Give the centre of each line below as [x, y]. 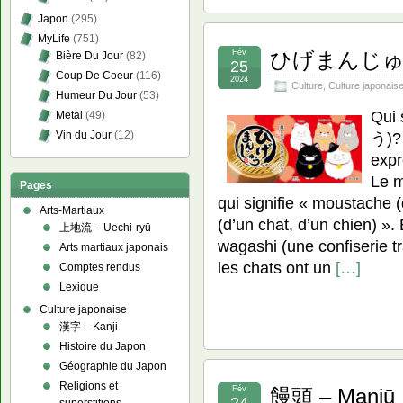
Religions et [89, 386]
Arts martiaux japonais [114, 247]
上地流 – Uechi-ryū [105, 228]
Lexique [79, 287]
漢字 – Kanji [89, 327]
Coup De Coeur [94, 76]
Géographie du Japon [113, 366]
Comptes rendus [100, 267]
